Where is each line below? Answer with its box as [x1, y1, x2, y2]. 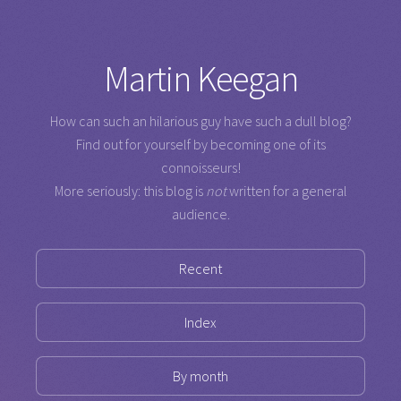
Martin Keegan [103, 56, 298, 101]
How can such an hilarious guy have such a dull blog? [49, 112, 352, 130]
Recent [179, 260, 222, 277]
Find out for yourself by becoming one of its [75, 135, 326, 153]
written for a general [226, 182, 347, 200]
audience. [171, 205, 230, 223]
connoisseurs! [160, 158, 241, 176]
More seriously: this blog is [54, 182, 206, 200]
